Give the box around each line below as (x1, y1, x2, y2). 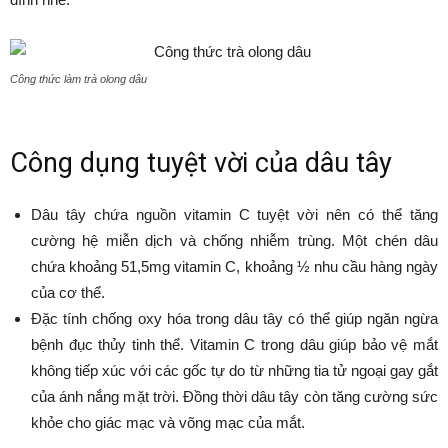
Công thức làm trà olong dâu (10, 73, 147, 86)
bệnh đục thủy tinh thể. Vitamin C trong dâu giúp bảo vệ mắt (31, 336, 438, 354)
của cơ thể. (31, 284, 105, 302)
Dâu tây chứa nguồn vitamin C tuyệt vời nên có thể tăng (31, 206, 438, 224)
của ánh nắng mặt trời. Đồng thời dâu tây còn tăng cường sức (31, 388, 438, 406)
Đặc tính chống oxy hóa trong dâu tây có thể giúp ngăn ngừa (31, 310, 438, 328)
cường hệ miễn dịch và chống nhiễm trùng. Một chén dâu (31, 232, 438, 250)
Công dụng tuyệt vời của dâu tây (10, 147, 392, 180)
